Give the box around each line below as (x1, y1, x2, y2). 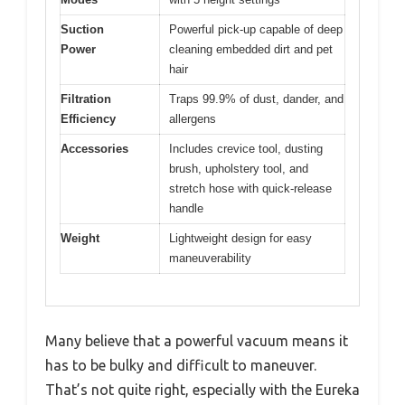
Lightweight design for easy (169, 231, 312, 246)
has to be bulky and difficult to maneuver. (45, 356, 316, 373)
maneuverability (169, 251, 251, 266)
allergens (169, 112, 216, 127)
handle (169, 202, 203, 216)
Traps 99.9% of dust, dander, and (169, 92, 344, 107)
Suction (61, 23, 104, 37)
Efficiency (61, 112, 116, 127)
